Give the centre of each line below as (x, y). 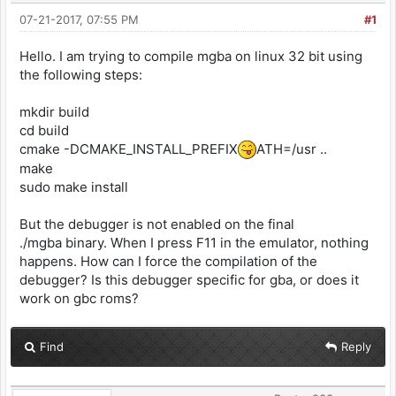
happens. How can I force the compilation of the (168, 262)
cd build (44, 130)
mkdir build (54, 112)
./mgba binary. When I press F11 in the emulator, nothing (194, 243)
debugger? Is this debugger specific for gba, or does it (189, 280)
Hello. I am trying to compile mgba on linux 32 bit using (191, 56)
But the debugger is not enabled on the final (157, 225)
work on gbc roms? (79, 299)
